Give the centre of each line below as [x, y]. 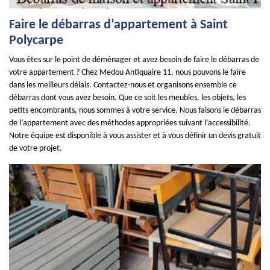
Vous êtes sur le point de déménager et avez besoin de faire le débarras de [134, 60]
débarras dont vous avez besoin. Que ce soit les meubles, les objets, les [127, 98]
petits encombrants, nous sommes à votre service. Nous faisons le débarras [135, 111]
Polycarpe [36, 41]
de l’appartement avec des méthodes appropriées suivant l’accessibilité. [130, 123]
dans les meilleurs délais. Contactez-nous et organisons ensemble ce [123, 85]
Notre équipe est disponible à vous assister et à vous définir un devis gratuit [135, 136]
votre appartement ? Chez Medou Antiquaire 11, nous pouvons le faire [127, 73]
